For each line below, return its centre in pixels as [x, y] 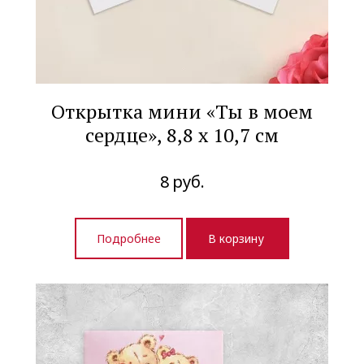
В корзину [238, 239]
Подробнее [129, 239]
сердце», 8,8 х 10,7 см [182, 134]
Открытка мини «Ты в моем [182, 111]
